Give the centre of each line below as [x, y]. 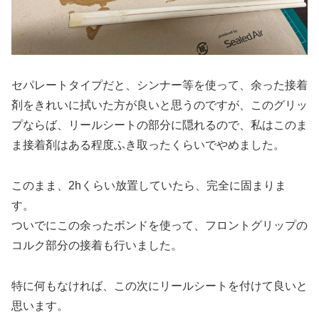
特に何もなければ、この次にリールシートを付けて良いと [159, 286]
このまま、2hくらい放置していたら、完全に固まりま [149, 185]
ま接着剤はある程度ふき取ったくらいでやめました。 [148, 145]
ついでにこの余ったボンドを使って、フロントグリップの [159, 225]
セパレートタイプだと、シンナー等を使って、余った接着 [159, 85]
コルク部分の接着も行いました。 [97, 245]
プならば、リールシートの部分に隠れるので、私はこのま [159, 125]
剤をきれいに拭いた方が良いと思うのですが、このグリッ [159, 105]
